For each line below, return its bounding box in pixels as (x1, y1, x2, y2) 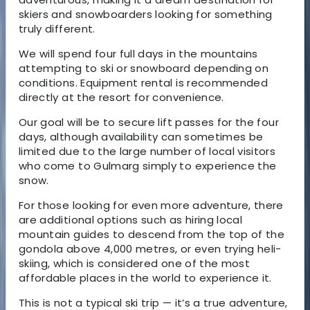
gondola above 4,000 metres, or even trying (19, 241, 258, 256)
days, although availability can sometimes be (19, 129, 264, 144)
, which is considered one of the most (48, 255, 250, 271)
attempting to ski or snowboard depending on (19, 60, 269, 75)
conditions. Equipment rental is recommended (19, 75, 268, 90)
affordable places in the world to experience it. (19, 270, 272, 285)
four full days (94, 46, 164, 61)
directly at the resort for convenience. (19, 89, 224, 104)
